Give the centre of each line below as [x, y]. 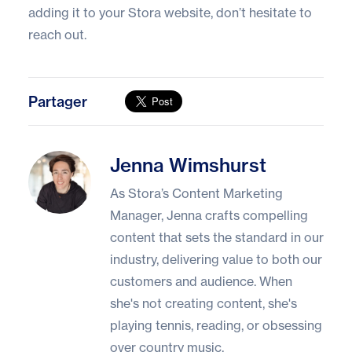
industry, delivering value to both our [216, 260]
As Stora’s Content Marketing [196, 194]
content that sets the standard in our [217, 238]
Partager [58, 101]
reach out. [57, 35]
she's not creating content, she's [203, 304]
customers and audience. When [201, 282]
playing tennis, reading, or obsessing [216, 326]
